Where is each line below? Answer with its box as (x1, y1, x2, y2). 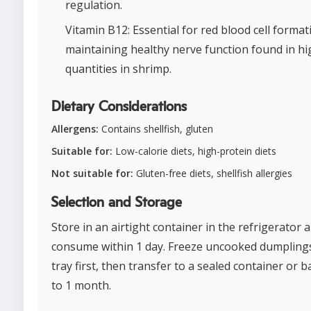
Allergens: (51, 122, 99, 136)
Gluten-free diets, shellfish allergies (133, 167, 292, 180)
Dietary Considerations (51, 100, 187, 115)
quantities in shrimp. (65, 61, 171, 77)
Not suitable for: (51, 167, 133, 180)
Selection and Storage (51, 196, 182, 210)
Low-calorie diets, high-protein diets (112, 144, 276, 158)
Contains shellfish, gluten (99, 122, 213, 136)
